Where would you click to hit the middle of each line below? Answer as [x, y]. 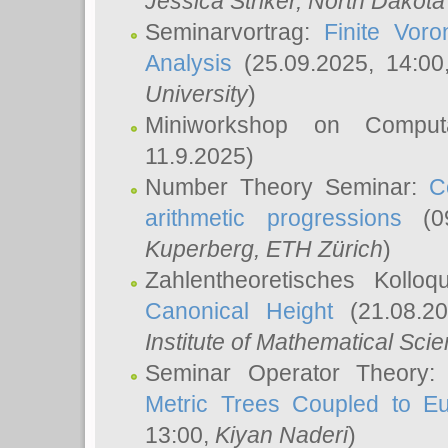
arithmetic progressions [273, 218]
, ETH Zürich [318, 249]
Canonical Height [239, 311]
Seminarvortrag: [235, 32]
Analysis [188, 63]
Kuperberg [199, 249]
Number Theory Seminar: [287, 187]
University [196, 94]
